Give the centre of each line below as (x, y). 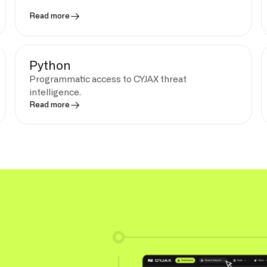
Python (50, 66)
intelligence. (55, 92)
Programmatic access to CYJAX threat (108, 79)
